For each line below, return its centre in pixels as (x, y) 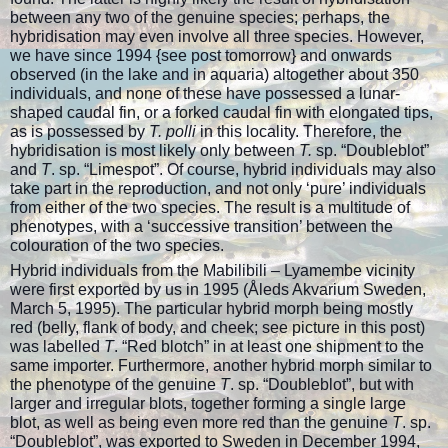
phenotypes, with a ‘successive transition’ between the (201, 226)
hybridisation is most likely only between (154, 150)
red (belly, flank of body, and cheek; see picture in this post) (217, 327)
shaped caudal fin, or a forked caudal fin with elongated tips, (221, 112)
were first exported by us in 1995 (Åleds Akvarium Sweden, (218, 289)
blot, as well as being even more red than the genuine (201, 422)
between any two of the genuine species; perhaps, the (200, 17)
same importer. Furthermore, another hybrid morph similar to (221, 365)
